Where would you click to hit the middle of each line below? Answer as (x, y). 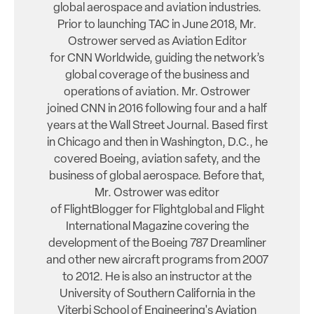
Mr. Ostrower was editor (157, 193)
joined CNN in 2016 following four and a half (157, 109)
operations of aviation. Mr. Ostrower (157, 92)
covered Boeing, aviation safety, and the (157, 159)
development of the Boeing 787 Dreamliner (157, 243)
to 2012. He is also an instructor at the (157, 277)
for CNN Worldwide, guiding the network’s (157, 58)
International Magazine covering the (157, 226)
